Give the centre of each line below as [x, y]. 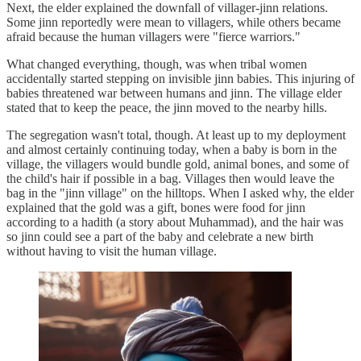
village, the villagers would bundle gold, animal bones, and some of [178, 164]
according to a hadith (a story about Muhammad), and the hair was [175, 222]
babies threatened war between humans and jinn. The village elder [174, 93]
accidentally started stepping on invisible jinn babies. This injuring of [180, 78]
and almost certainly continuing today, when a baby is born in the [172, 149]
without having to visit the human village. [112, 251]
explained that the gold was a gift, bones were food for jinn [156, 207]
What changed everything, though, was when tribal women [157, 64]
